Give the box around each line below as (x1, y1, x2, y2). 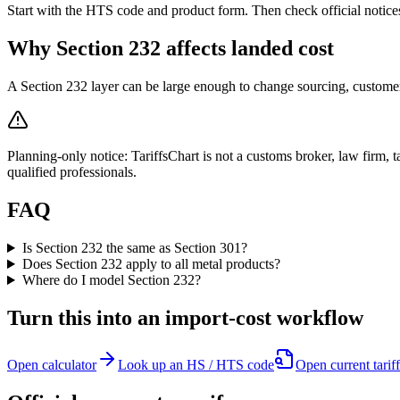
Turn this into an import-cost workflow (7, 305, 363, 329)
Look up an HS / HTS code (118, 356, 274, 372)
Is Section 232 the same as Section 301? (21, 240, 247, 256)
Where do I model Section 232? (21, 272, 201, 288)
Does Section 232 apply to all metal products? (21, 256, 280, 272)
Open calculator (7, 356, 96, 372)
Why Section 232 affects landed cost (7, 37, 334, 61)
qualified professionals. (7, 164, 137, 180)
